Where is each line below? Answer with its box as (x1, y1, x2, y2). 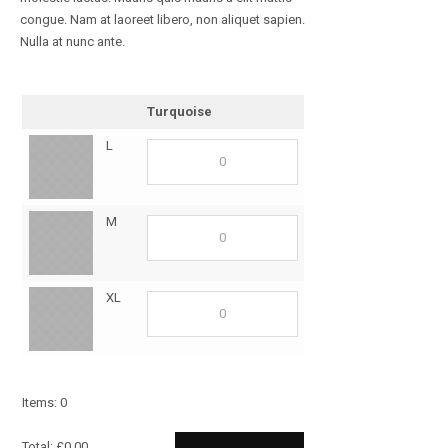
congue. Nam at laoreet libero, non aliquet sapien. (20, 12, 305, 28)
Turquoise (146, 103, 212, 119)
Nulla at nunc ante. (20, 34, 125, 50)
